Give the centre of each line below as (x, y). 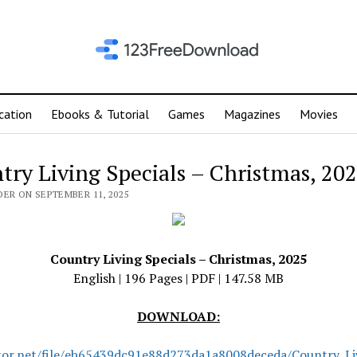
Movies (319, 114)
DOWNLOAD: (178, 316)
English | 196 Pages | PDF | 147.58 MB (178, 278)
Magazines (252, 114)
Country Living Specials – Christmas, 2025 (178, 259)
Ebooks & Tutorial (100, 114)
